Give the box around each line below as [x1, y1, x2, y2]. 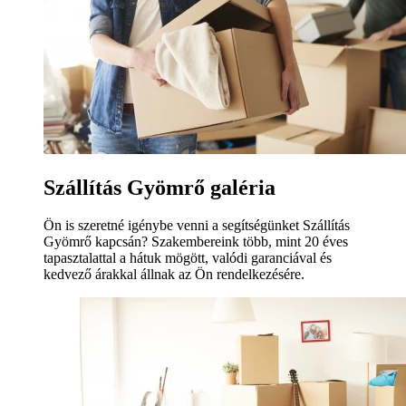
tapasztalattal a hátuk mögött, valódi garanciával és [43, 250, 332, 266]
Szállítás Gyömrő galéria [43, 175, 275, 199]
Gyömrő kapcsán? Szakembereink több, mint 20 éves [43, 234, 348, 250]
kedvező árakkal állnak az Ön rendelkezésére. [43, 266, 304, 283]
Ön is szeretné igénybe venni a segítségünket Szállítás [43, 217, 350, 234]
